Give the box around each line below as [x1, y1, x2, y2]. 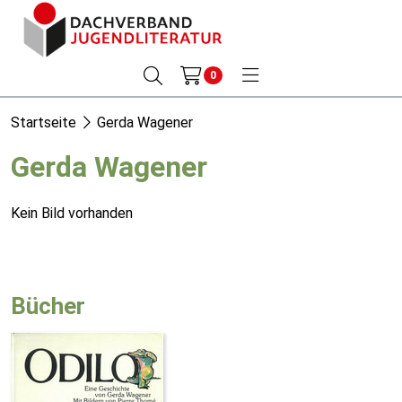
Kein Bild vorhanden [11, 205, 133, 222]
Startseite [11, 114, 76, 131]
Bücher [11, 293, 85, 319]
